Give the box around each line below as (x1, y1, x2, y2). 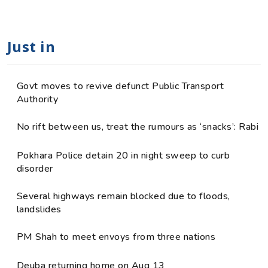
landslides (17, 202, 62, 216)
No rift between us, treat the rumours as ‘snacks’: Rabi (17, 120, 259, 133)
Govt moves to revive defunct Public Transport (17, 79, 224, 93)
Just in (7, 36, 56, 56)
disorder (17, 162, 53, 175)
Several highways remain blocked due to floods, (17, 189, 230, 203)
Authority (17, 92, 59, 106)
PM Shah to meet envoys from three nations (17, 230, 216, 243)
